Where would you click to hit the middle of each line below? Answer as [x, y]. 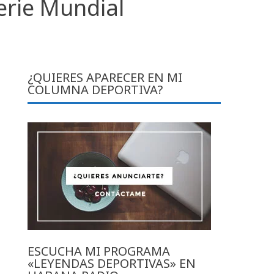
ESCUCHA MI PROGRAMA [99, 251]
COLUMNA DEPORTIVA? [95, 89]
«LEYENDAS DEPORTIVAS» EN [112, 263]
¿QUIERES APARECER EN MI [105, 77]
